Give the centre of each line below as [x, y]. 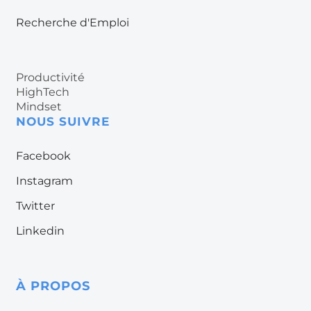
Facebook [43, 156]
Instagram [44, 181]
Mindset [39, 107]
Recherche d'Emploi [73, 23]
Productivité [50, 78]
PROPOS [58, 286]
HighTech [43, 92]
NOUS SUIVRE [63, 122]
